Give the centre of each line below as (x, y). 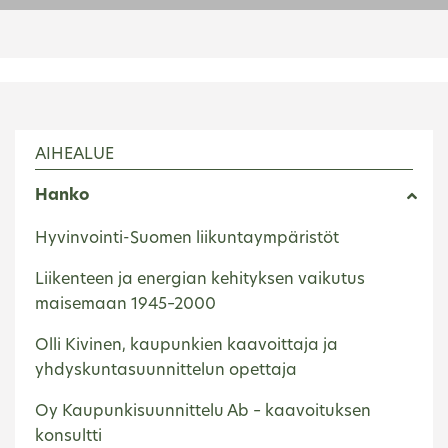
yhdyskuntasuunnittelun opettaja (166, 371)
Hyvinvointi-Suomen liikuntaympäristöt (187, 239)
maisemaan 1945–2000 (125, 305)
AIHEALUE (74, 155)
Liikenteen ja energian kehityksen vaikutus (200, 280)
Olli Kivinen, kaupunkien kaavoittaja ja (186, 346)
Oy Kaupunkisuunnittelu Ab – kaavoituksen (203, 412)
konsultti (68, 437)
